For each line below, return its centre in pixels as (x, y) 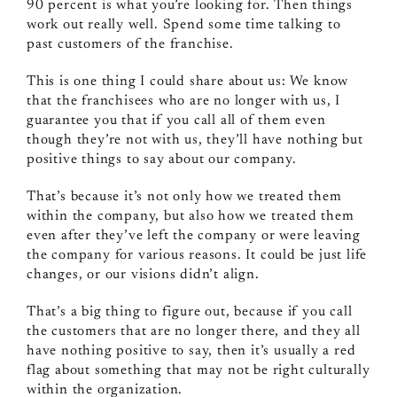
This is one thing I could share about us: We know (187, 81)
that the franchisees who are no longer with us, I (183, 101)
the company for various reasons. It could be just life (197, 255)
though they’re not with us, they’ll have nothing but (195, 140)
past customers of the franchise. (130, 44)
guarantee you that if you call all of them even (176, 120)
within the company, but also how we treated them (190, 216)
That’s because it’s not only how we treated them (184, 196)
